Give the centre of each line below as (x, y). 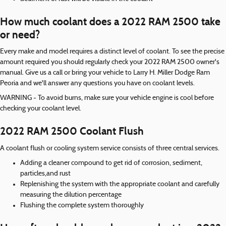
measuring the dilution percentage (71, 195)
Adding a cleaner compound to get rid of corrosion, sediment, (111, 163)
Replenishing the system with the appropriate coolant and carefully (120, 184)
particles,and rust (45, 174)
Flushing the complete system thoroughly (82, 205)
